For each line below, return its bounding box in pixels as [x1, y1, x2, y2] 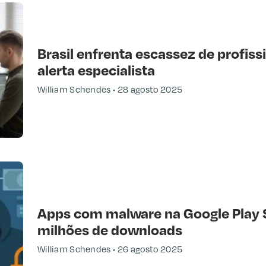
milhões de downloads [37, 220, 182, 239]
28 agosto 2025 [117, 84, 183, 95]
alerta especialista [37, 61, 155, 80]
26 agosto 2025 [117, 243, 183, 254]
